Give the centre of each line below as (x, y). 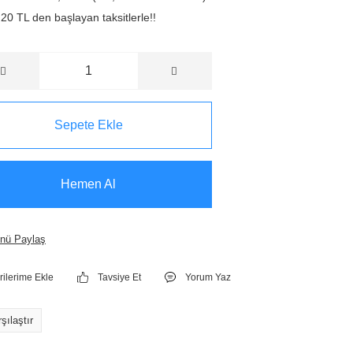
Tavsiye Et (120, 277)
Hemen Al (89, 184)
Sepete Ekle (88, 125)
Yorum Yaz (208, 277)
